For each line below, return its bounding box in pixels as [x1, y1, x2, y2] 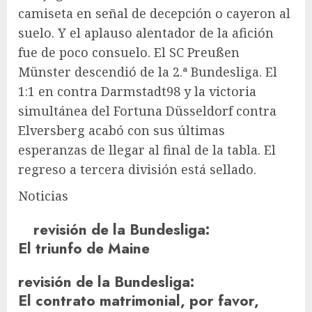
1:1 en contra [18, 82, 101, 100]
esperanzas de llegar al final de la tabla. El [18, 141, 276, 158]
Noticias [18, 187, 68, 204]
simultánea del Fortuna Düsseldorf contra [18, 102, 276, 119]
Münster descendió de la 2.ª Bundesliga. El [18, 63, 277, 80]
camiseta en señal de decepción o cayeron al [18, 4, 290, 22]
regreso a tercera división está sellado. [18, 160, 256, 178]
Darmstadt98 [101, 82, 180, 100]
